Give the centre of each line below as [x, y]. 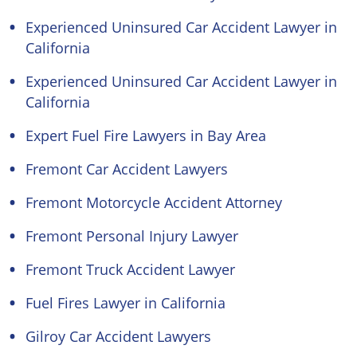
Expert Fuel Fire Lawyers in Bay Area [146, 135]
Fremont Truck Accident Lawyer [130, 269]
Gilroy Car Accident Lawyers [118, 336]
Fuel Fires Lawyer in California [126, 303]
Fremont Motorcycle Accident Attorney [154, 202]
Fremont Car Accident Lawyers [127, 169]
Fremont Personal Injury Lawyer [132, 236]
